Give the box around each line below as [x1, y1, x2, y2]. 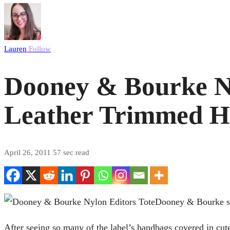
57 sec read [53, 148, 89, 157]
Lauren [4, 45, 29, 53]
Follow [29, 45, 51, 53]
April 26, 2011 [4, 148, 53, 157]
